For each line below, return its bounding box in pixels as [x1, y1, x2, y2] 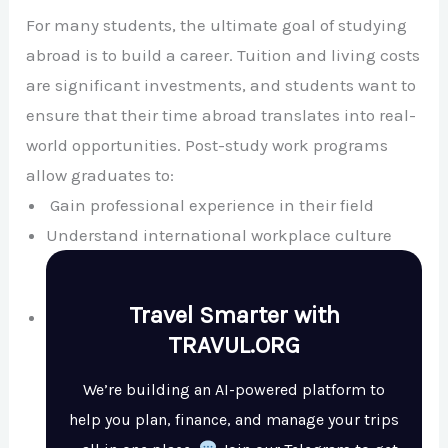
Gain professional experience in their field [46, 194, 375, 215]
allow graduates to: [26, 164, 175, 185]
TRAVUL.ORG [168, 330, 300, 359]
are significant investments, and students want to [26, 74, 417, 95]
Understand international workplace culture [46, 224, 393, 245]
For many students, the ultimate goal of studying [26, 14, 408, 35]
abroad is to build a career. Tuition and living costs [26, 44, 421, 65]
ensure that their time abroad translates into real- [26, 104, 417, 125]
